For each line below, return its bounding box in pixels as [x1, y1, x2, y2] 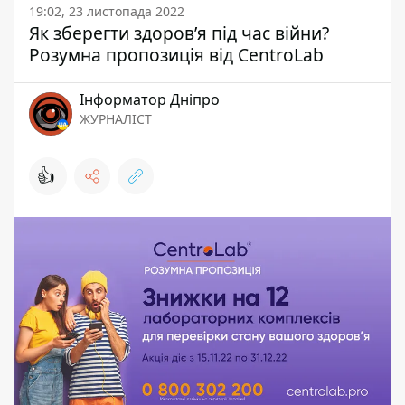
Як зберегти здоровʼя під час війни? [29, 20, 329, 45]
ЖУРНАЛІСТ [80, 109, 152, 127]
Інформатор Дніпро [80, 89, 220, 109]
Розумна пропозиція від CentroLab [29, 42, 324, 67]
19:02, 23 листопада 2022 [29, 2, 184, 20]
